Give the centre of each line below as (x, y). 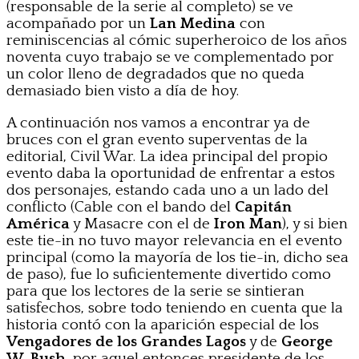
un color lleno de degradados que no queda (155, 74)
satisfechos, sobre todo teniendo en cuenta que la (175, 308)
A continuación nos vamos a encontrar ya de (158, 123)
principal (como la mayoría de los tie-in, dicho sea (177, 257)
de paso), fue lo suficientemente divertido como (169, 274)
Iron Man (248, 224)
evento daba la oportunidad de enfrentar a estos (171, 173)
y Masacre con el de (142, 224)
